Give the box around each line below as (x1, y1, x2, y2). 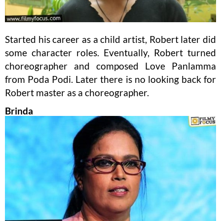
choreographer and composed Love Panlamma (5, 60, 216, 72)
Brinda (5, 105, 33, 116)
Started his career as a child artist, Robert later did (5, 33, 216, 45)
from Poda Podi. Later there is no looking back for (5, 73, 216, 85)
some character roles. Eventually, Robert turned (5, 46, 216, 58)
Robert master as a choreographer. (5, 86, 149, 98)
